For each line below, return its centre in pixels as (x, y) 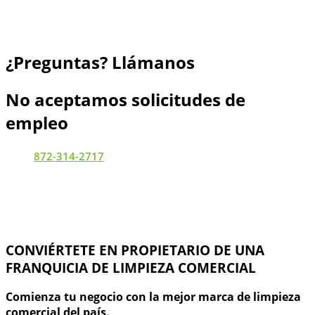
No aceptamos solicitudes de (126, 99)
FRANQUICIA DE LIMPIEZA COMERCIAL (131, 267)
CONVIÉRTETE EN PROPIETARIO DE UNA (135, 250)
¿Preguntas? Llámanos (100, 62)
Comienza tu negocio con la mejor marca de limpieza (153, 297)
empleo (37, 122)
